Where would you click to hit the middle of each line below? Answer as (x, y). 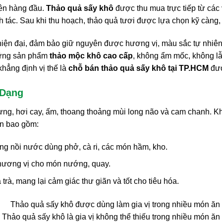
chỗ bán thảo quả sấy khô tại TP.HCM (139, 68)
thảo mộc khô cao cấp (91, 56)
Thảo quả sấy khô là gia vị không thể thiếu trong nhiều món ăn (111, 217)
